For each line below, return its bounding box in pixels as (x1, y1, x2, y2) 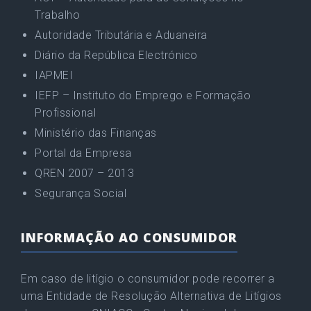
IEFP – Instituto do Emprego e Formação (35, 89, 251, 102)
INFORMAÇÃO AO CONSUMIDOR (21, 229, 237, 246)
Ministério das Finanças (35, 126, 157, 140)
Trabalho (35, 8, 80, 22)
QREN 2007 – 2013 (35, 167, 134, 180)
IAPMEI (35, 69, 73, 82)
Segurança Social (35, 187, 126, 200)
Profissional (35, 106, 96, 119)
